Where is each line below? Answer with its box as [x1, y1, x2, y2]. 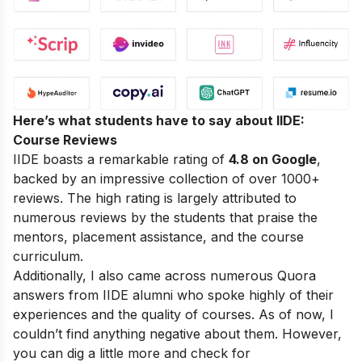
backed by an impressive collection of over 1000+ [13, 170, 320, 187]
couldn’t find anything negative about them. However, [13, 325, 342, 342]
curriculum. [13, 247, 83, 264]
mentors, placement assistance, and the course [13, 228, 304, 245]
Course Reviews [13, 131, 117, 148]
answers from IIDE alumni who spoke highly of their [13, 286, 334, 303]
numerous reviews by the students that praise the [13, 208, 318, 225]
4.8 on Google [229, 150, 317, 167]
